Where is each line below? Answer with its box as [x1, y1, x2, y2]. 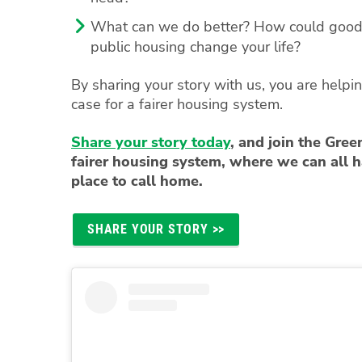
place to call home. [71, 170, 207, 191]
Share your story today [71, 132, 230, 152]
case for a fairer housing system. [71, 94, 283, 114]
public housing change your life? [90, 36, 301, 57]
